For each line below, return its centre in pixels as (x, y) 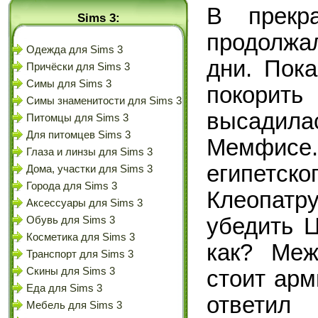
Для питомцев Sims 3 (78, 135)
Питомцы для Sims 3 (77, 118)
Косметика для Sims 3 (81, 237)
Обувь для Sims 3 (71, 220)
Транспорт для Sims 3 (80, 254)
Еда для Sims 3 (64, 288)
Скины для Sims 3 (71, 271)
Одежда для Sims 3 (75, 50)
